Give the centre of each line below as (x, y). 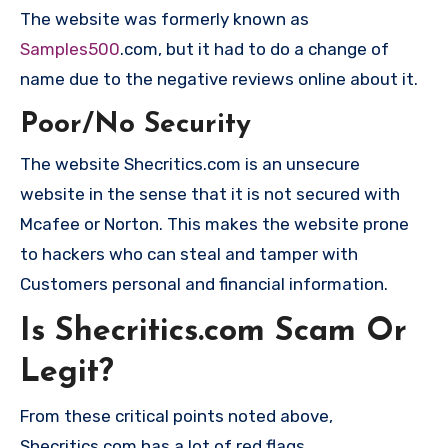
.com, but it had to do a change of (254, 48)
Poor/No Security (135, 124)
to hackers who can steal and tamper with (189, 254)
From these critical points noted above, (176, 415)
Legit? (67, 373)
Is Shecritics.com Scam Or (213, 332)
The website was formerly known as (164, 18)
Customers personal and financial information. (204, 284)
